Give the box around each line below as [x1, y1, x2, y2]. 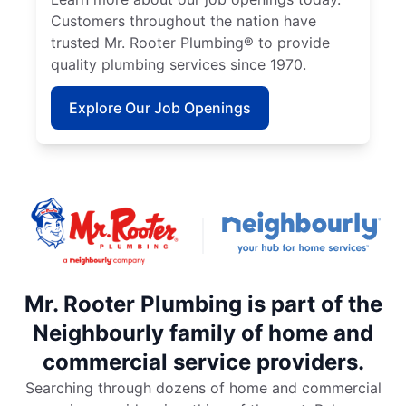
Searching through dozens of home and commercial [24, 379, 382, 398]
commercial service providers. [42, 349, 364, 376]
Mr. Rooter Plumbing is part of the [24, 291, 382, 318]
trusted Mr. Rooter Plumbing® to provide [51, 34, 330, 53]
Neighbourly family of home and [33, 320, 373, 347]
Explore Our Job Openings [69, 99, 251, 118]
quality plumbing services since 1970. [51, 55, 306, 74]
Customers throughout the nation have [51, 12, 316, 31]
